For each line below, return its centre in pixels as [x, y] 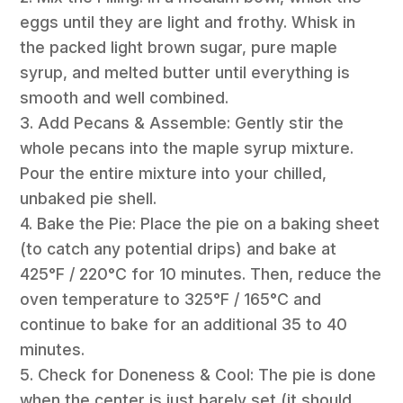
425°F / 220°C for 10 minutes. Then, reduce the [201, 273]
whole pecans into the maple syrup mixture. [187, 148]
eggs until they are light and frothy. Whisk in [188, 22]
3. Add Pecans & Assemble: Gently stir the [182, 122]
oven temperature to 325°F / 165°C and [171, 299]
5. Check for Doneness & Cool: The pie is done [198, 374]
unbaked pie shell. [89, 198]
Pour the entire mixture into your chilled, [174, 173]
